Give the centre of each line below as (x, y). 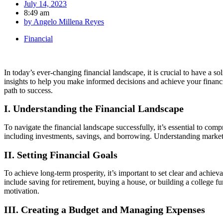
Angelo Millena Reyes (68, 21)
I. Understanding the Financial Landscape (94, 109)
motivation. (22, 191)
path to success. (28, 90)
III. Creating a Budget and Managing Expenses (105, 209)
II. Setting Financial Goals (61, 155)
